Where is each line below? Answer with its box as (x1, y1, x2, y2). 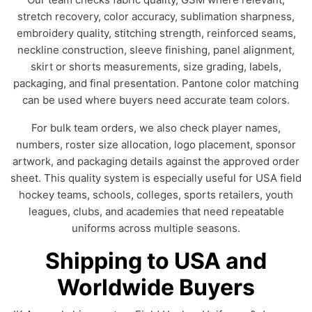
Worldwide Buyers (57, 274, 255, 301)
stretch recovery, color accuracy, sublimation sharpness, (17, 10, 295, 23)
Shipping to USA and (45, 247, 267, 274)
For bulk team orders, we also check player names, (31, 121, 281, 134)
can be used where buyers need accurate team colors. (22, 93, 290, 107)
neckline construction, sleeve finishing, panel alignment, (17, 43, 295, 56)
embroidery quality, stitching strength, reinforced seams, (16, 26, 296, 40)
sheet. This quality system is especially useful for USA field (10, 171, 302, 185)
